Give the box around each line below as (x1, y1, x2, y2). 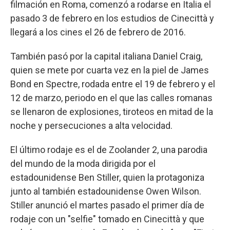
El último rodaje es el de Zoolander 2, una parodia (10, 144, 207, 155)
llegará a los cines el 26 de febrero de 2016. (10, 26, 186, 37)
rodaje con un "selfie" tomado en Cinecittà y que (10, 213, 204, 224)
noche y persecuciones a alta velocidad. (10, 120, 172, 131)
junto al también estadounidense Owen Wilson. (10, 185, 201, 197)
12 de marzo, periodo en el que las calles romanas (10, 92, 213, 103)
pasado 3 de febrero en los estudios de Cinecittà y (10, 12, 214, 24)
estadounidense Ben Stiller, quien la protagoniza (10, 171, 204, 183)
